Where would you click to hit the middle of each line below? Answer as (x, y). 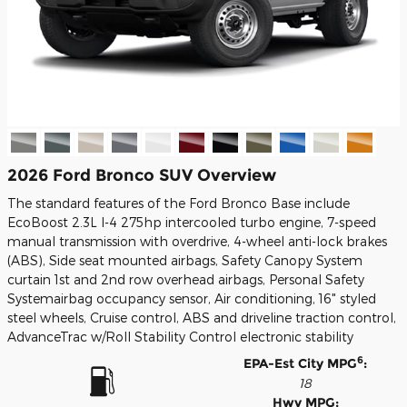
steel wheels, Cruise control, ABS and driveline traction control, (202, 318)
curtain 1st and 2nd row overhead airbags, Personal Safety (186, 279)
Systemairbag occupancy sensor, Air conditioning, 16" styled (192, 298)
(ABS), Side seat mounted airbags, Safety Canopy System (185, 260)
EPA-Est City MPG (300, 363)
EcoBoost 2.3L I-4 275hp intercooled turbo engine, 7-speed (192, 222)
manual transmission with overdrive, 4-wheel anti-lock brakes (197, 241)
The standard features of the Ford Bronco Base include (179, 203)
